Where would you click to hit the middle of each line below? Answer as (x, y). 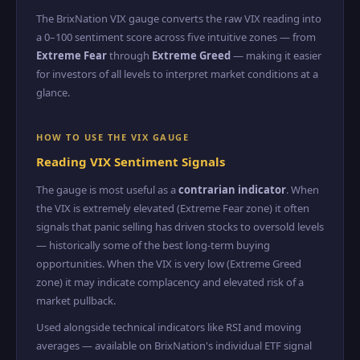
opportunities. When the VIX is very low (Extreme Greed (169, 264)
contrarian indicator (232, 190)
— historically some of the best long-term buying (153, 245)
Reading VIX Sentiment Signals (131, 162)
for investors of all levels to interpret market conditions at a (177, 74)
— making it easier (276, 55)
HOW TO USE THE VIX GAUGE (112, 137)
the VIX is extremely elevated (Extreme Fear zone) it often (173, 208)
